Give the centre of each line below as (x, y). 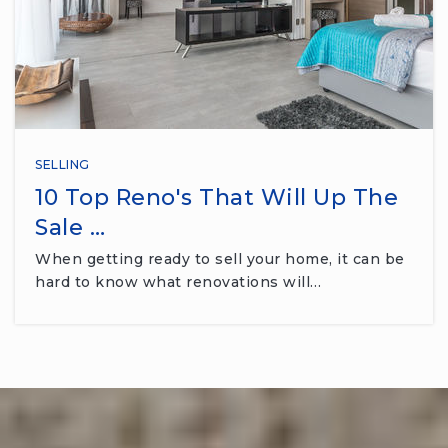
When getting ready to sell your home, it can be (220, 258)
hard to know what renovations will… (178, 281)
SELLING (62, 164)
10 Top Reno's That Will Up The (216, 197)
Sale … (70, 227)
